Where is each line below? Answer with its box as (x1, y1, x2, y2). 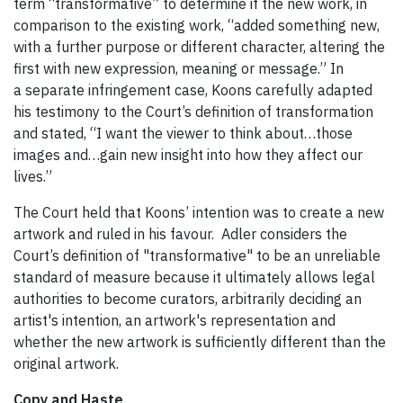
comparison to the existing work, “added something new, (13, 15, 380, 34)
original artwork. (13, 354, 119, 372)
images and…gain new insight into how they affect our (13, 145, 363, 164)
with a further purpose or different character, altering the (13, 37, 385, 56)
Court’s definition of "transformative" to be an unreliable (13, 246, 381, 264)
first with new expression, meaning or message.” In (13, 58, 344, 77)
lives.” (13, 166, 52, 185)
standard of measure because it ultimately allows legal (13, 267, 375, 286)
